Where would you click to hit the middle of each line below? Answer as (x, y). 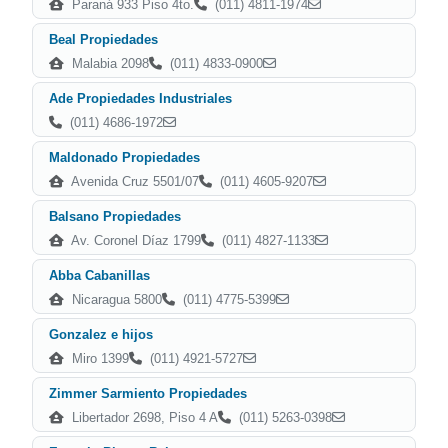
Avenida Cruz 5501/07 (133, 181)
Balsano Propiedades (115, 216)
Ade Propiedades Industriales (140, 98)
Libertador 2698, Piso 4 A (143, 417)
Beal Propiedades (103, 39)
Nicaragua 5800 (115, 299)
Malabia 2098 (108, 63)
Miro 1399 (98, 358)
